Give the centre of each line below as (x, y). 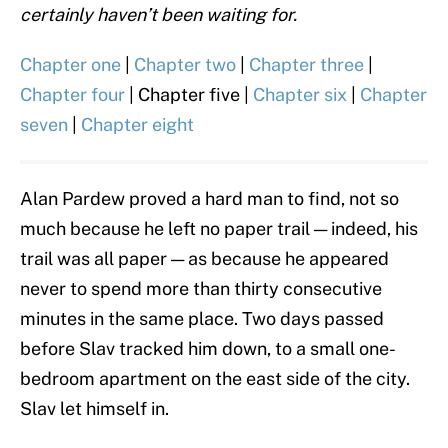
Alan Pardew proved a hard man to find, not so (209, 199)
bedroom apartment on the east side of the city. (215, 379)
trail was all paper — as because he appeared (204, 259)
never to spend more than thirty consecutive (201, 289)
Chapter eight (137, 125)
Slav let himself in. (94, 409)
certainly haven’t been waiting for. (158, 15)
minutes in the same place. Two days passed (202, 319)
